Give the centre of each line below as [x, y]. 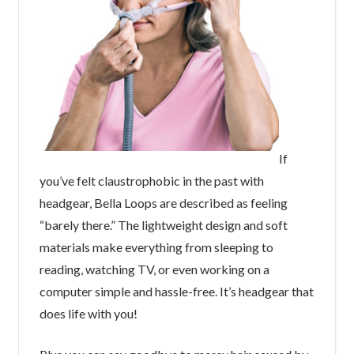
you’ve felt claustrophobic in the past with [151, 180]
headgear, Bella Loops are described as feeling [163, 202]
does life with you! [88, 313]
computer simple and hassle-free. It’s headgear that [176, 291]
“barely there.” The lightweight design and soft [163, 224]
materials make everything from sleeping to [156, 247]
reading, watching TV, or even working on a [154, 269]
